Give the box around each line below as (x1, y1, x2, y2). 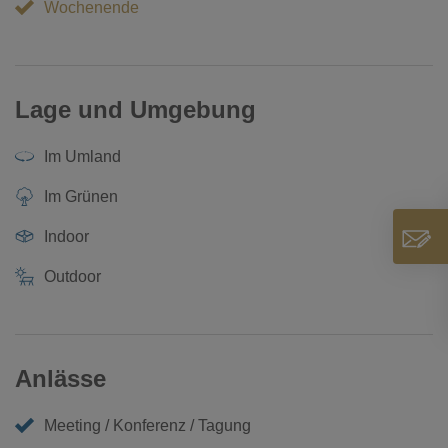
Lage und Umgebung (15, 95, 256, 123)
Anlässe (15, 364, 106, 392)
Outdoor (44, 267, 102, 285)
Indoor (44, 227, 90, 245)
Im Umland (44, 147, 122, 165)
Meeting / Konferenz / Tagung (44, 416, 252, 434)
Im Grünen (44, 187, 119, 205)
